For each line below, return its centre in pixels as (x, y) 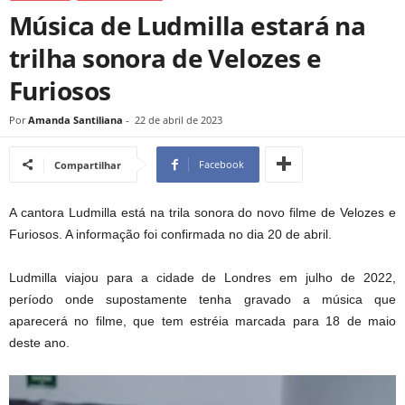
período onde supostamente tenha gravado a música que (202, 299)
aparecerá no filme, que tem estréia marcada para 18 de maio (202, 321)
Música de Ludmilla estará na (188, 25)
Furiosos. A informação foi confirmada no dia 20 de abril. (170, 234)
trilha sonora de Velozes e (165, 58)
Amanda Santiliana (75, 120)
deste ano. (39, 343)
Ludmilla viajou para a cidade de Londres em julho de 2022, (202, 278)
